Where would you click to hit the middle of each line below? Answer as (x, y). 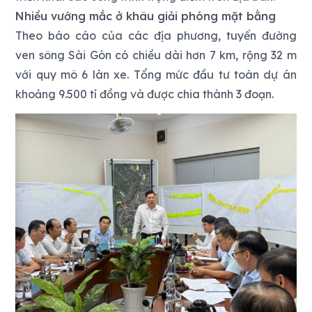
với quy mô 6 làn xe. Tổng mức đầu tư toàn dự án (156, 75)
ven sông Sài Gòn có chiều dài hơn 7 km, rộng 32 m (156, 55)
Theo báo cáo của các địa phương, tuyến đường (156, 36)
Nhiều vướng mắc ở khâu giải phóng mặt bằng (146, 16)
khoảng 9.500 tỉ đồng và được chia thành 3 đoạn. (145, 94)
